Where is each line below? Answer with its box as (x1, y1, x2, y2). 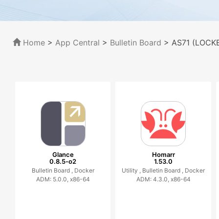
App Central (55, 38, 100, 47)
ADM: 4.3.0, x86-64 (136, 175, 191, 183)
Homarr (152, 151, 175, 158)
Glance (52, 151, 74, 158)
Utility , (122, 167, 143, 174)
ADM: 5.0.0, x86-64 (36, 175, 90, 183)
